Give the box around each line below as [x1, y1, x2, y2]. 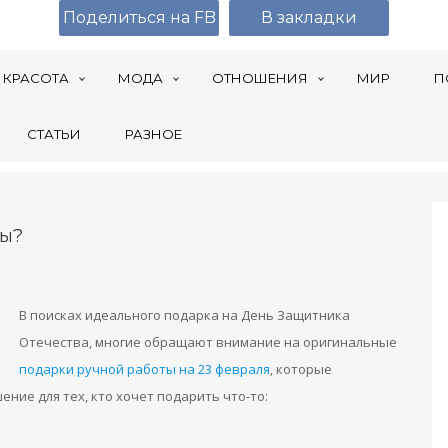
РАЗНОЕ [125, 126, 182, 142]
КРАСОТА [3, 70, 69, 86]
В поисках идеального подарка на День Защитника [19, 306, 350, 324]
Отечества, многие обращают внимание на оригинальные [19, 333, 397, 351]
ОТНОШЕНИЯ [212, 70, 308, 86]
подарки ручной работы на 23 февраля [19, 360, 270, 378]
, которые [270, 360, 332, 378]
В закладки [261, 8, 357, 27]
